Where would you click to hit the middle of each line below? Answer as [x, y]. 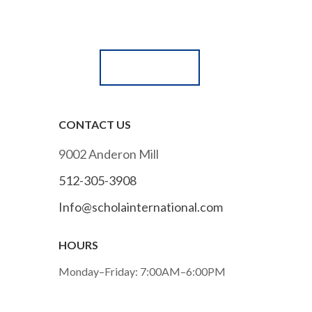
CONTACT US [94, 125]
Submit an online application [144, 21]
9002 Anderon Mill [108, 154]
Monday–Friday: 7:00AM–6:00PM [142, 271]
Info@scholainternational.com [140, 206]
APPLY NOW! [149, 68]
